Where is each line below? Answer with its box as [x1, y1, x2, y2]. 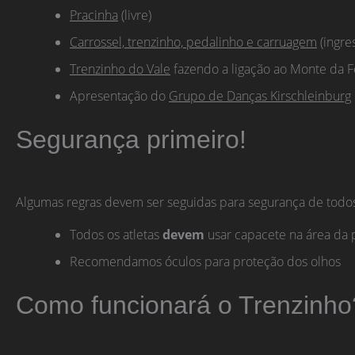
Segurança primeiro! [16, 124, 246, 154]
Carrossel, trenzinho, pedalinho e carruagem [70, 32, 317, 51]
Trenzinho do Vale [70, 59, 170, 78]
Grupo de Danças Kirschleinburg [169, 86, 351, 105]
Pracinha [70, 6, 118, 24]
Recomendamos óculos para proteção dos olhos [70, 253, 341, 271]
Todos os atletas [70, 226, 162, 244]
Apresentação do [70, 86, 169, 105]
